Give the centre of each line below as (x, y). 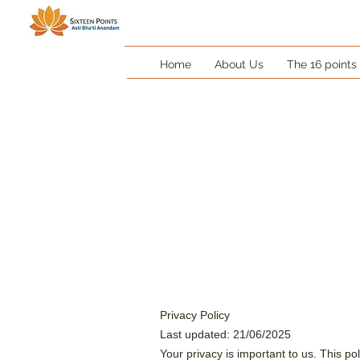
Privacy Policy (195, 315)
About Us (239, 64)
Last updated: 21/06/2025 (225, 334)
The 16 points (322, 64)
